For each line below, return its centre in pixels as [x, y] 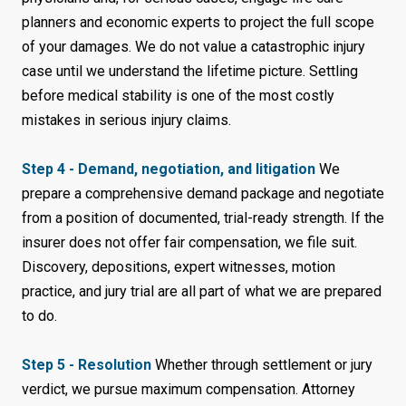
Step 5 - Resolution [87, 365]
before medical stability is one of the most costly [178, 96]
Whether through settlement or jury [262, 365]
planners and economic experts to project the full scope [198, 23]
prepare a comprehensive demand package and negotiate [203, 194]
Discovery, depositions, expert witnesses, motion [179, 267]
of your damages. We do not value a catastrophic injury [193, 47]
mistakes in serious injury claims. [126, 121]
